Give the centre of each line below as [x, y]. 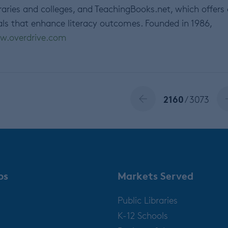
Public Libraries [148, 200]
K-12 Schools [143, 216]
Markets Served [155, 176]
